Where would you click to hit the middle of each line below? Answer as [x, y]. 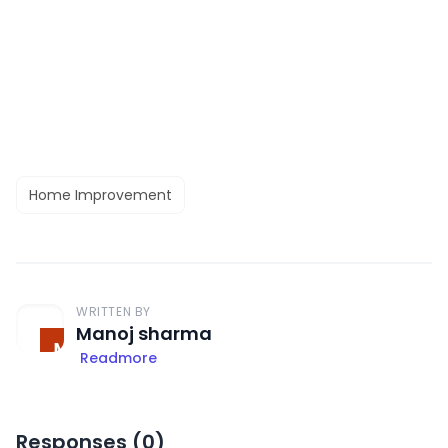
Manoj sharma [144, 333]
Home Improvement [100, 194]
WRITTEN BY [113, 311]
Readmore [118, 357]
